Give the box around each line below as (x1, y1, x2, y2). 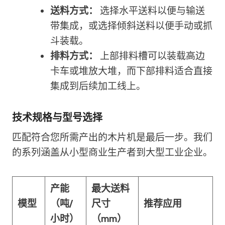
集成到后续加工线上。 (50, 80, 146, 92)
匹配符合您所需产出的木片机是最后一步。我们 (12, 132, 212, 143)
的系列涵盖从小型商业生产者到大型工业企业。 (12, 147, 212, 158)
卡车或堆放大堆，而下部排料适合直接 (50, 65, 212, 77)
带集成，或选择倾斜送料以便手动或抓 (50, 20, 212, 32)
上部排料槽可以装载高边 (98, 50, 205, 62)
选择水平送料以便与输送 (98, 5, 205, 17)
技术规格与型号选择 (12, 111, 102, 124)
